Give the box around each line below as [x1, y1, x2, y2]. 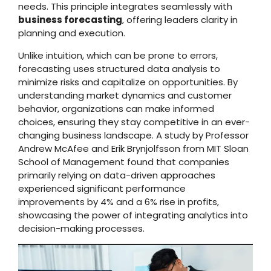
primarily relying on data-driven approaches [18, 168, 215, 181]
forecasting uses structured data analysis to [18, 62, 220, 75]
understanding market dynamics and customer [18, 88, 232, 102]
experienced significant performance [18, 181, 186, 195]
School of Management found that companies [18, 155, 229, 168]
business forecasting [18, 13, 122, 27]
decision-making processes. [18, 221, 145, 235]
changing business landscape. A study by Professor [18, 128, 249, 142]
